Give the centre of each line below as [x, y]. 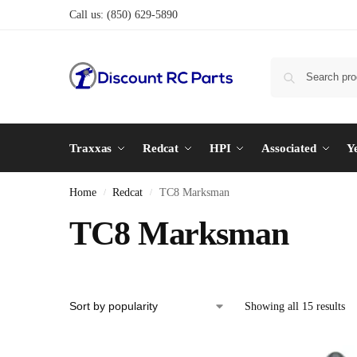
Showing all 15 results [295, 306]
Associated [288, 148]
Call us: [88, 15]
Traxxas [91, 148]
